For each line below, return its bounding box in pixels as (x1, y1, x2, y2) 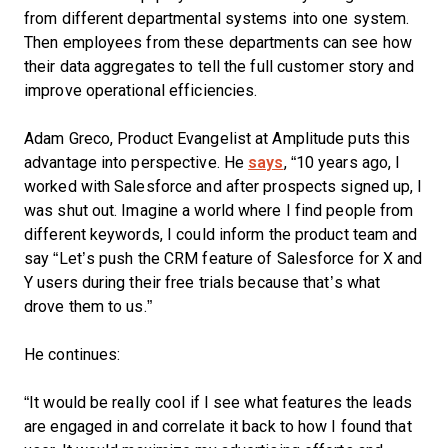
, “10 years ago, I (283, 154, 401, 171)
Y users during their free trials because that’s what (24, 274, 381, 291)
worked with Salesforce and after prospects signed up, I (24, 178, 423, 195)
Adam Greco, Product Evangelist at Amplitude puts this (24, 130, 411, 147)
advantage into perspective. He (24, 154, 249, 171)
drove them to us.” (24, 298, 156, 315)
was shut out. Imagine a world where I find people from (24, 202, 414, 219)
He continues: (24, 346, 121, 363)
